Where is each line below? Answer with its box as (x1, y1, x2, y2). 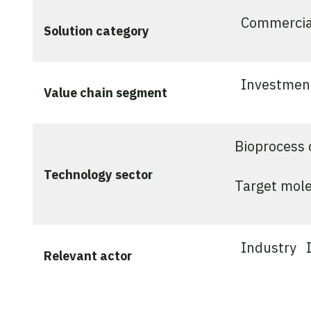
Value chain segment (44, 85, 167, 101)
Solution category (44, 23, 149, 40)
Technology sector (44, 166, 153, 183)
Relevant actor (44, 248, 132, 264)
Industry (240, 238, 296, 258)
